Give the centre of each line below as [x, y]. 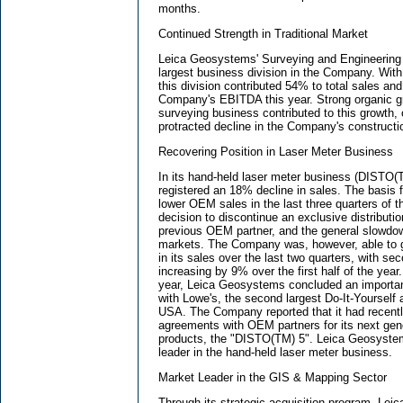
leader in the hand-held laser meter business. [275, 353]
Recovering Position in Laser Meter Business [276, 152]
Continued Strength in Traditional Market [263, 34]
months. [179, 9]
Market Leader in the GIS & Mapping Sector [273, 378]
